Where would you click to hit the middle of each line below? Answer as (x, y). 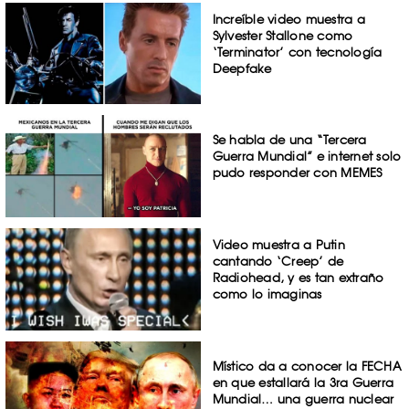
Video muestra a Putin (278, 245)
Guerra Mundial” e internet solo (307, 157)
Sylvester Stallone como (283, 35)
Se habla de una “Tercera (289, 140)
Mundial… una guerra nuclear (303, 399)
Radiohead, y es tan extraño (298, 278)
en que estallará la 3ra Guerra (303, 382)
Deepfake (242, 68)
